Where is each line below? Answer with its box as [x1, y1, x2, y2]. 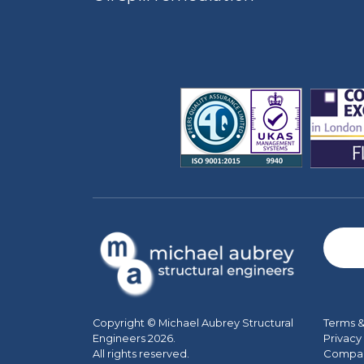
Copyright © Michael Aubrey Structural [93, 317, 293, 329]
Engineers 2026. [93, 332, 175, 344]
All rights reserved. [93, 348, 189, 360]
